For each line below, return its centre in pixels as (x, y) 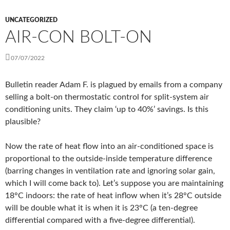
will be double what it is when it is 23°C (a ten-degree (101, 208)
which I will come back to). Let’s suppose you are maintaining (114, 184)
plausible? (23, 122)
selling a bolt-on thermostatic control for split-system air (107, 97)
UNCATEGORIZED (31, 20)
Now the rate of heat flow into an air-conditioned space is (109, 147)
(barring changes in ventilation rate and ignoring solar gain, (110, 171)
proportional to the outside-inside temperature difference (109, 159)
